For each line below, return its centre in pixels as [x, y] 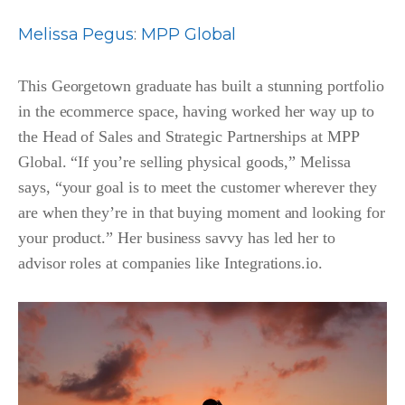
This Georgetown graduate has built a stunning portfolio [201, 85]
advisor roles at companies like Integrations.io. [170, 263]
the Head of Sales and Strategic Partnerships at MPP [188, 136]
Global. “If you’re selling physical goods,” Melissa [184, 161]
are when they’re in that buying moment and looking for [202, 212]
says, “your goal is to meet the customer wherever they [198, 187]
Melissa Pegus [76, 34]
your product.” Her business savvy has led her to [177, 237]
